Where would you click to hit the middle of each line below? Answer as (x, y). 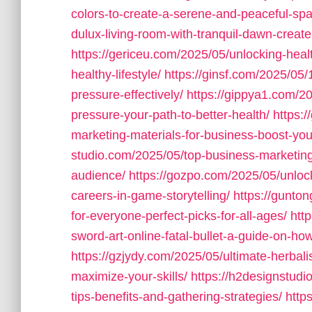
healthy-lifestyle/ (116, 75)
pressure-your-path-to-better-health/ (170, 115)
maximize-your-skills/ (129, 276)
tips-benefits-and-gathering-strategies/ (177, 297)
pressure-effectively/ (127, 95)
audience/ (98, 175)
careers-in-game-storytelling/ (150, 196)
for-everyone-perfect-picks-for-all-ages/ (179, 216)
